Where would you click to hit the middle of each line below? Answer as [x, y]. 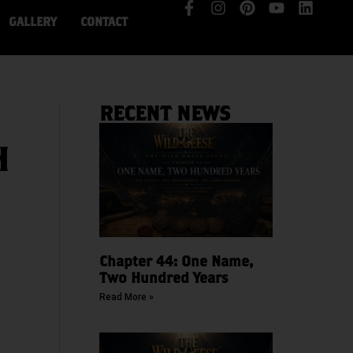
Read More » [126, 297]
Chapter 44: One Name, [176, 262]
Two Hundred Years [163, 278]
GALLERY [32, 22]
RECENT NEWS [165, 112]
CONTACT [104, 22]
